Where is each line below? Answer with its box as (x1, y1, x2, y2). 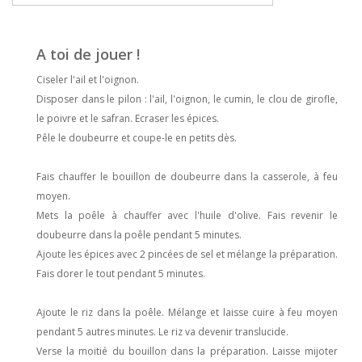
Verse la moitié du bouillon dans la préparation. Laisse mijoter (36, 344, 338, 359)
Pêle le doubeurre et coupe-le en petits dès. (36, 131, 237, 145)
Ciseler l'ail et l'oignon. (36, 73, 139, 87)
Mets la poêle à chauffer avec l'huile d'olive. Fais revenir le (36, 208, 338, 223)
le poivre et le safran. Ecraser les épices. (36, 112, 219, 126)
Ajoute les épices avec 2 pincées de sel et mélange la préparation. (36, 247, 338, 262)
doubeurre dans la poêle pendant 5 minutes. (36, 228, 242, 242)
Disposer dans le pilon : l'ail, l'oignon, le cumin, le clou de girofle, (36, 92, 338, 107)
